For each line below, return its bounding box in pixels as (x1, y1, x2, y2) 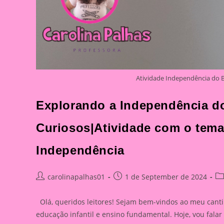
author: (35, 182, 60, 191)
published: (113, 182, 149, 191)
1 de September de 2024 (125, 172, 207, 181)
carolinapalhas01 (47, 172, 105, 181)
